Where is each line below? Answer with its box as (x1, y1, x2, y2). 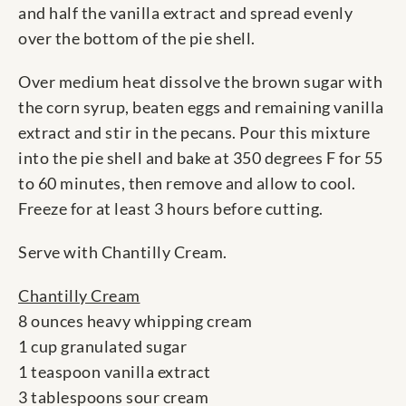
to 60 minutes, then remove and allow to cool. (18, 173, 356, 194)
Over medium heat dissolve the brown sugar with (18, 72, 382, 92)
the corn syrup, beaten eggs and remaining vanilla (18, 97, 384, 118)
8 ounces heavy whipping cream (18, 311, 253, 332)
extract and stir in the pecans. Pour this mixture (18, 122, 371, 143)
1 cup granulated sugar (18, 336, 187, 357)
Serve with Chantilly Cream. (18, 242, 227, 263)
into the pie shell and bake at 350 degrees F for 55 (18, 148, 383, 169)
